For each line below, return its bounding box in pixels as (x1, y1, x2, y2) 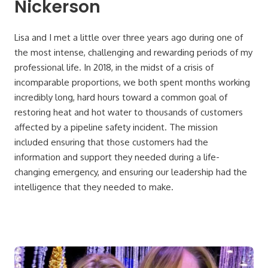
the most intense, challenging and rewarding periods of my (14, 46, 252, 58)
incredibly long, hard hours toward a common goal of (14, 91, 227, 103)
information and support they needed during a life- (14, 151, 220, 163)
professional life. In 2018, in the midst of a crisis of (14, 61, 214, 73)
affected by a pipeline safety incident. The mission (14, 121, 218, 133)
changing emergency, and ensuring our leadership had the (14, 166, 247, 178)
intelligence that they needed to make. (14, 181, 173, 193)
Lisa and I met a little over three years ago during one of (14, 31, 243, 43)
